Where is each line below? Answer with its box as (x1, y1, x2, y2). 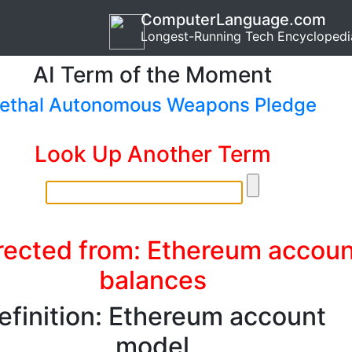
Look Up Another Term (34, 141, 271, 167)
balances (98, 265, 207, 295)
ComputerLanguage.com (141, 10, 326, 29)
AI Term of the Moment (33, 61, 272, 88)
